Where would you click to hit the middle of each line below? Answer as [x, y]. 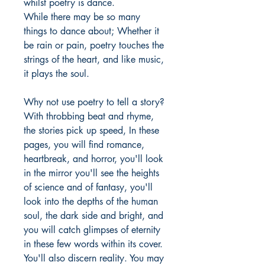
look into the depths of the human [91, 202]
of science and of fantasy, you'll [88, 188]
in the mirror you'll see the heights [91, 173]
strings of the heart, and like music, [94, 60]
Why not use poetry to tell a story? [94, 102]
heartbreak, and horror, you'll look [93, 159]
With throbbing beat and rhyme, [89, 117]
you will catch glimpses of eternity [92, 230]
